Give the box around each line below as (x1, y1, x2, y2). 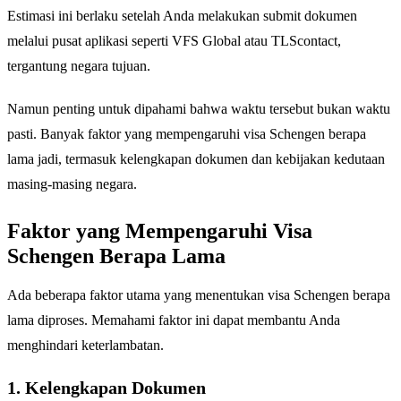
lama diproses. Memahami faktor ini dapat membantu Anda (7, 312, 340, 328)
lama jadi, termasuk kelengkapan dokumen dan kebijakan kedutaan (7, 151, 385, 167)
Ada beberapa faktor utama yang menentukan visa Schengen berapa (7, 287, 390, 303)
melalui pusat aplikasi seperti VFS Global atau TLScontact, (7, 33, 341, 49)
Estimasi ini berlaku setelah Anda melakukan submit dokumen (7, 8, 357, 24)
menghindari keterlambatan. (7, 337, 164, 354)
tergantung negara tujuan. (7, 58, 150, 74)
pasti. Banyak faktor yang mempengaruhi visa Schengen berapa (7, 126, 366, 142)
